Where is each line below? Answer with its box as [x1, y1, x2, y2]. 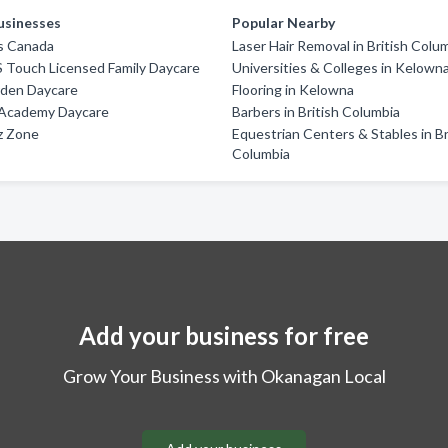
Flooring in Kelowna [232, 81, 355, 98]
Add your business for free [79, 321, 369, 350]
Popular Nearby [232, 14, 336, 31]
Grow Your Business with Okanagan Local [62, 365, 386, 387]
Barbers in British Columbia [232, 103, 401, 120]
